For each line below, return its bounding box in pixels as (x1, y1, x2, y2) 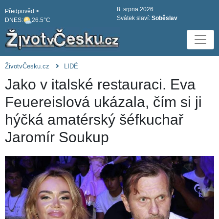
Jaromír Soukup (5, 129, 109, 146)
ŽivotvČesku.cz (5, 63, 49, 70)
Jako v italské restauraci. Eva (5, 76, 196, 93)
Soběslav (152, 15, 177, 22)
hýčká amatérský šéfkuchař (5, 111, 183, 128)
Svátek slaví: (117, 15, 152, 22)
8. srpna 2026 (117, 6, 153, 13)
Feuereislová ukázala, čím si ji (5, 94, 202, 110)
